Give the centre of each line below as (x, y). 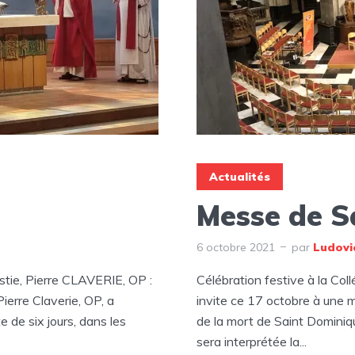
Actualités (240, 177)
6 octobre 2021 (236, 247)
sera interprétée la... (252, 341)
